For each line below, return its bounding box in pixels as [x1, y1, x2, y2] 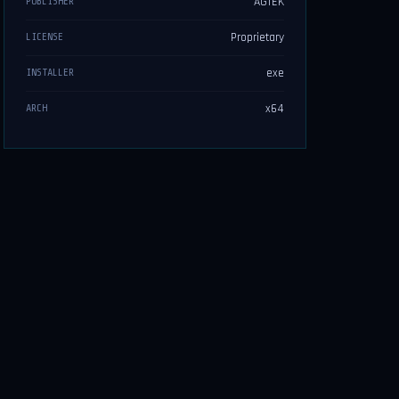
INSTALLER [26, 66, 74, 79]
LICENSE [26, 30, 63, 44]
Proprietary [231, 29, 284, 46]
